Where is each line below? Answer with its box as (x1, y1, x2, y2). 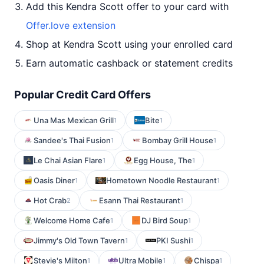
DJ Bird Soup (141, 216, 188, 225)
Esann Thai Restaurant (99, 196, 180, 205)
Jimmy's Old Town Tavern (34, 236, 125, 245)
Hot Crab (34, 196, 67, 205)
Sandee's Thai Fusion (34, 136, 111, 145)
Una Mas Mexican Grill (34, 115, 114, 125)
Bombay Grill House (142, 136, 213, 145)
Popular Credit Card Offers (14, 88, 151, 101)
